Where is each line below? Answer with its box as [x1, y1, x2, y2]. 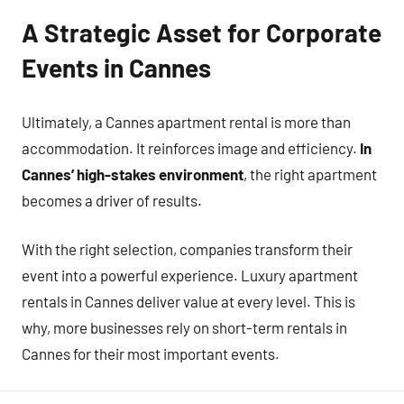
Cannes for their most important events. [22, 344, 280, 363]
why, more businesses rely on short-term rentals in [22, 318, 347, 336]
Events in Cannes [22, 52, 211, 83]
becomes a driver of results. [22, 190, 202, 209]
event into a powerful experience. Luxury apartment [22, 266, 358, 284]
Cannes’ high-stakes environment [22, 164, 243, 183]
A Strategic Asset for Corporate [22, 17, 381, 48]
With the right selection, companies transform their [22, 240, 353, 258]
